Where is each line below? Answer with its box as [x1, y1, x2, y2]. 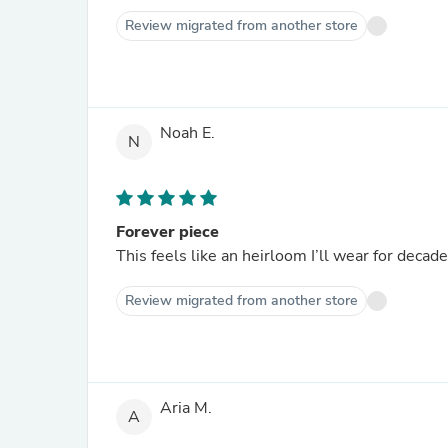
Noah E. [160, 122, 215, 145]
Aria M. [160, 397, 212, 420]
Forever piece [116, 221, 219, 243]
